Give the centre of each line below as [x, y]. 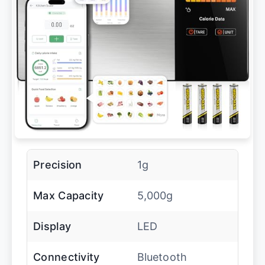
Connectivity [67, 257]
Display [52, 226]
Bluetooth [162, 257]
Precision [58, 165]
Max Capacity [69, 195]
